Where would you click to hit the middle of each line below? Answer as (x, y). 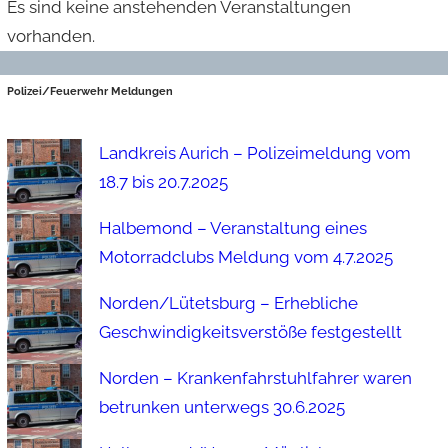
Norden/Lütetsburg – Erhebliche (229, 302)
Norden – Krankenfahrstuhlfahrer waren (256, 377)
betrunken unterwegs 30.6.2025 (222, 406)
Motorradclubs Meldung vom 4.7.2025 (246, 256)
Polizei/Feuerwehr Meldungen (90, 90)
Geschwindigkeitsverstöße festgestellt (251, 331)
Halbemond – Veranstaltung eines (233, 227)
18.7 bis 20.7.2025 (164, 181)
